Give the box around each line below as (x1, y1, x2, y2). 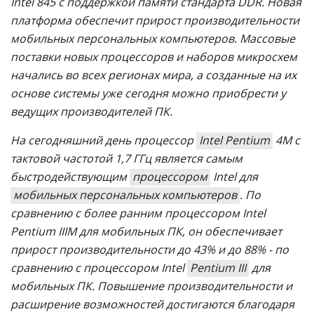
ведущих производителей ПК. (11, 104, 172, 119)
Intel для (210, 169, 258, 184)
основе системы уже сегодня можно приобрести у (11, 86, 286, 101)
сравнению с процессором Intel (11, 260, 187, 275)
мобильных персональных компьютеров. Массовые (11, 31, 295, 46)
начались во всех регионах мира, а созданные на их (11, 67, 296, 83)
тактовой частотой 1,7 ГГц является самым (11, 151, 243, 166)
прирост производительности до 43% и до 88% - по (11, 242, 289, 257)
